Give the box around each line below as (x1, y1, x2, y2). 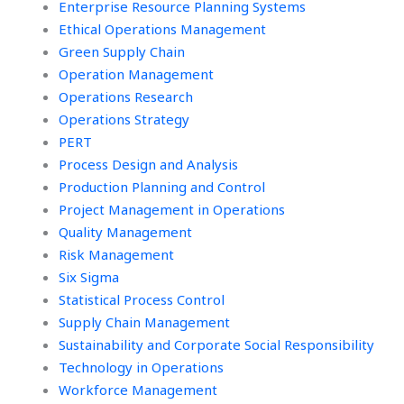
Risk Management (59, 245, 174, 264)
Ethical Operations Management (59, 20, 266, 39)
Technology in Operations (59, 358, 224, 377)
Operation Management (59, 65, 214, 84)
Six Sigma (59, 268, 119, 287)
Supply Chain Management (59, 313, 230, 332)
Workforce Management (59, 381, 217, 399)
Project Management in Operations (59, 200, 285, 219)
